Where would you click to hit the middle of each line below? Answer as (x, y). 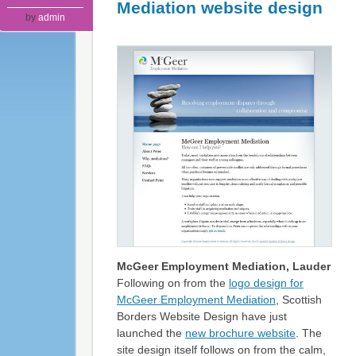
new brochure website (240, 333)
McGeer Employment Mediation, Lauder (223, 267)
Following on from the (172, 283)
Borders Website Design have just (201, 317)
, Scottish (298, 300)
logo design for (266, 283)
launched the (151, 333)
